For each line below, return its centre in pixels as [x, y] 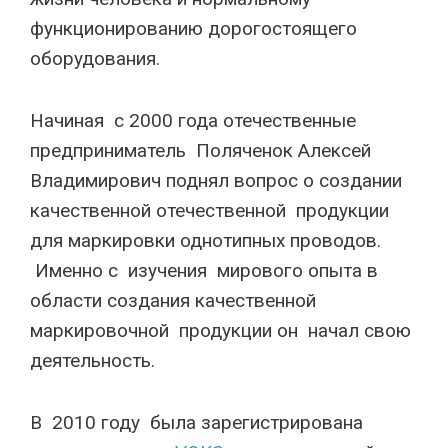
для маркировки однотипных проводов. [205, 240]
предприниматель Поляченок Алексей [200, 150]
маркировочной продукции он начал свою [220, 330]
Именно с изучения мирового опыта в [206, 270]
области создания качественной [173, 300]
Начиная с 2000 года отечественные [198, 120]
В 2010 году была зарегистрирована [196, 422]
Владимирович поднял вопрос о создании [216, 180]
